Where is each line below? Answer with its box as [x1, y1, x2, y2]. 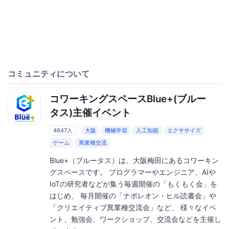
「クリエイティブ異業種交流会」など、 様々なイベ [49, 202, 216, 212]
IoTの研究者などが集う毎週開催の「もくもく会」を [49, 179, 217, 188]
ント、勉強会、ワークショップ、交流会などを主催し [49, 214, 221, 223]
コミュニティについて [8, 68, 89, 79]
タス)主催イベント [49, 106, 131, 119]
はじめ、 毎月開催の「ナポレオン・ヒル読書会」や [49, 191, 216, 200]
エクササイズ [167, 126, 201, 134]
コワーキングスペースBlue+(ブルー [49, 93, 206, 105]
